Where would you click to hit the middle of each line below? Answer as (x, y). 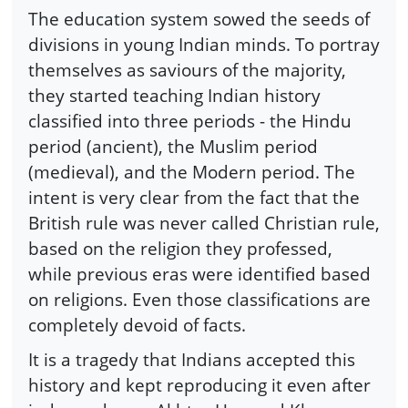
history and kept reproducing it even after (199, 384)
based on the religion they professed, (180, 249)
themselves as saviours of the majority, (187, 70)
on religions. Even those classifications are (199, 300)
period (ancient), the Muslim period (173, 147)
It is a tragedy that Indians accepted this (192, 359)
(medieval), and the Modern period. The (192, 172)
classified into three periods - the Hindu (190, 121)
